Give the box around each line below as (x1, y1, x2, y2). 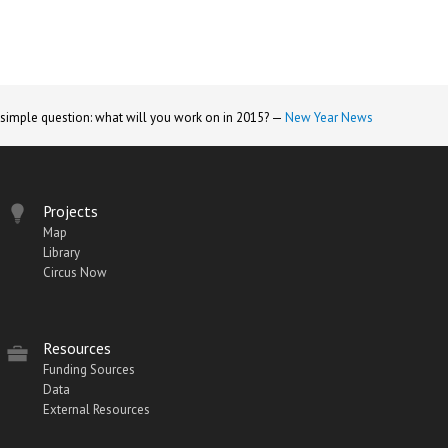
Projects (43, 200, 98, 221)
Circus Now (43, 263, 107, 281)
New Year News (285, 108, 373, 126)
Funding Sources (43, 360, 135, 378)
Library (43, 243, 80, 261)
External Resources (43, 400, 150, 418)
